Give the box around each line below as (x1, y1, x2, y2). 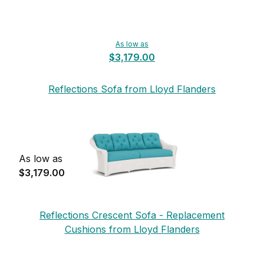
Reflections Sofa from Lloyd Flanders (48, 82, 216, 95)
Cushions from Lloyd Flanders (64, 223, 200, 235)
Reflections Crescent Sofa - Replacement (39, 209, 225, 221)
